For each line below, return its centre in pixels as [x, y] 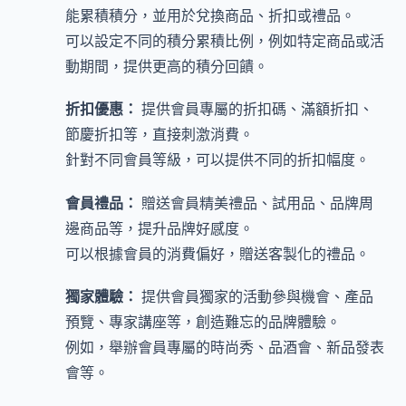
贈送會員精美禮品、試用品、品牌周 [256, 203]
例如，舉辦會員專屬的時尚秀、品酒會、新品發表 [225, 347]
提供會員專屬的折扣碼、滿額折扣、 [256, 109]
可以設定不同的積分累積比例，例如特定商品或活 [225, 41]
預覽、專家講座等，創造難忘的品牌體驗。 [203, 321]
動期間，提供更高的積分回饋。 [167, 67]
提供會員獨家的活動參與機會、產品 [256, 296]
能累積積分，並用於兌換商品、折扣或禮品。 [210, 16]
